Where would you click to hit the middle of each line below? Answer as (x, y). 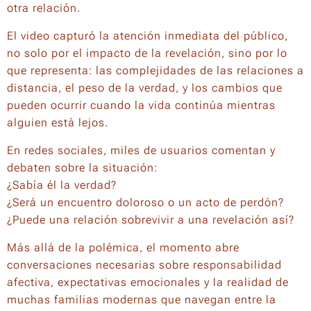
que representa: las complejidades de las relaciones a (155, 70)
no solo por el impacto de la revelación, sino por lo (147, 53)
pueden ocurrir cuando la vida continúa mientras (141, 105)
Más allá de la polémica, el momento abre (123, 247)
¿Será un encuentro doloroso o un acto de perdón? (145, 202)
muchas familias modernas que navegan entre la (142, 300)
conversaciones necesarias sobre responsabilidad (144, 265)
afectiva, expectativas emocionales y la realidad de (148, 282)
